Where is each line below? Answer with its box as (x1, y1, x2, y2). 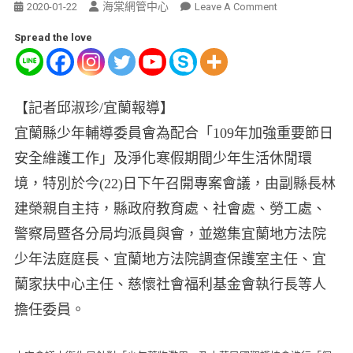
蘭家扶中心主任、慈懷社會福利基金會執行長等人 (13, 277, 326, 293)
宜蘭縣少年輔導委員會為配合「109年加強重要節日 (13, 125, 333, 142)
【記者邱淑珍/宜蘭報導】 (13, 100, 174, 117)
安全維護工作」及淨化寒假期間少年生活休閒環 (13, 150, 312, 167)
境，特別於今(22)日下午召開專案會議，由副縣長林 (13, 176, 336, 192)
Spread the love (13, 32, 92, 44)
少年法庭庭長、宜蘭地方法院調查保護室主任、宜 (13, 251, 326, 268)
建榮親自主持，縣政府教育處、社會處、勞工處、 (13, 201, 326, 217)
